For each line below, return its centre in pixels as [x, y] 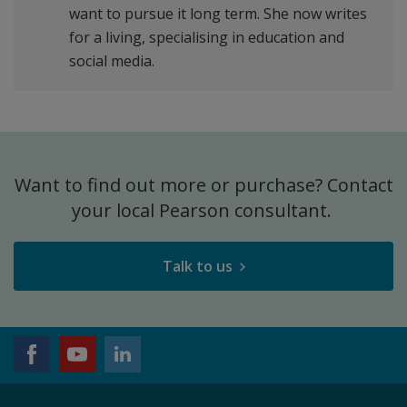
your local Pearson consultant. [203, 210]
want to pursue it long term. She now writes [218, 14]
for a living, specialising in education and [207, 37]
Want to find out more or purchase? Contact [203, 185]
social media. [112, 61]
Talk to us [197, 267]
